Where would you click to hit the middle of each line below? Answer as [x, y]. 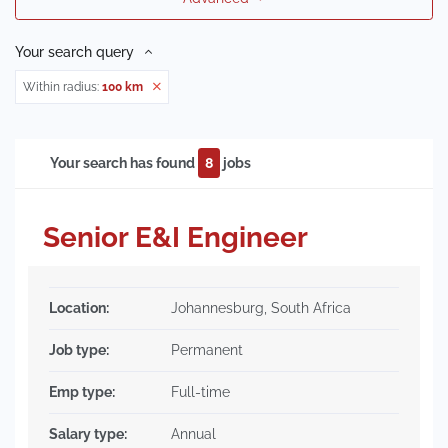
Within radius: [62, 86]
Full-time [200, 392]
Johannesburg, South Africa [261, 308]
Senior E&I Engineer [175, 237]
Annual [193, 434]
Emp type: [82, 392]
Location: [79, 308]
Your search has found [124, 163]
